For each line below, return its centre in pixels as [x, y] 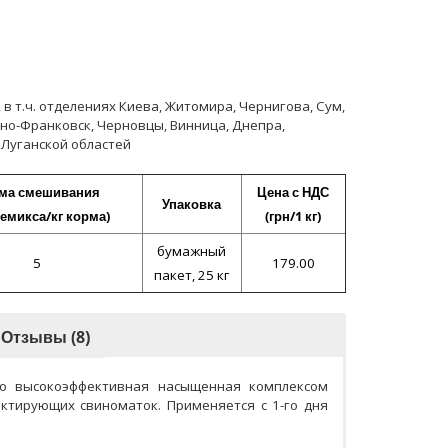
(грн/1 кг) [293, 216]
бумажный [191, 251]
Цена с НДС [293, 192]
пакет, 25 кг [191, 275]
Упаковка [191, 204]
